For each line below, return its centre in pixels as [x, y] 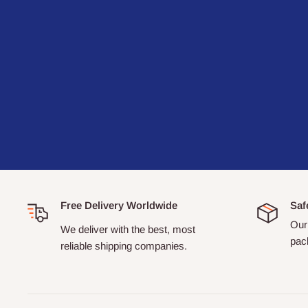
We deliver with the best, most [128, 229]
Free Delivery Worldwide [119, 205]
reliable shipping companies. [124, 245]
